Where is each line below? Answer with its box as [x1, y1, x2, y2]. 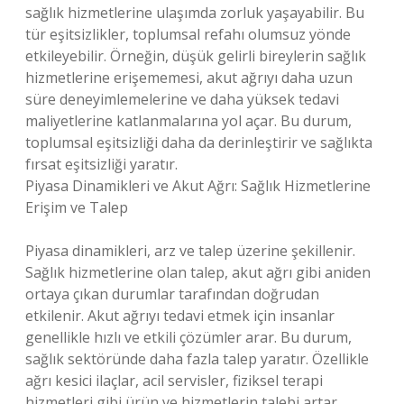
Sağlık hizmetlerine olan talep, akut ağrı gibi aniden [25, 262, 371, 282]
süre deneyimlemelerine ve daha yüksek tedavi [25, 89, 339, 109]
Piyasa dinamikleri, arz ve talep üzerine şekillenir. [25, 241, 355, 261]
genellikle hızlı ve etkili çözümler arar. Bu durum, [25, 327, 352, 347]
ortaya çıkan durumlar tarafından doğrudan [25, 284, 319, 304]
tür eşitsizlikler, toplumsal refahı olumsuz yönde [25, 24, 351, 44]
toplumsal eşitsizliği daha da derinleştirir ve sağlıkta [25, 133, 372, 152]
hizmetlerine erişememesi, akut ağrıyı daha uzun [25, 68, 353, 87]
